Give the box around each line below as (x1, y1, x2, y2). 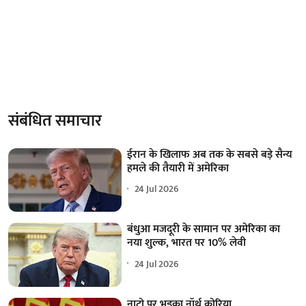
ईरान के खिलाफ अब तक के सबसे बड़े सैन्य (127, 145, 293, 164)
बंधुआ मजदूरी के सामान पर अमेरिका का (127, 220, 281, 239)
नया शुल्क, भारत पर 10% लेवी (127, 234, 247, 253)
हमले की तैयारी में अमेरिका (127, 158, 229, 178)
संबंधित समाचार (8, 107, 102, 135)
